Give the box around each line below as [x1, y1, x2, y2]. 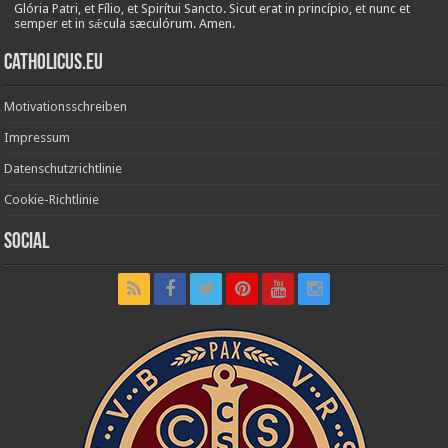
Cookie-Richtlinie [4, 191, 100, 207]
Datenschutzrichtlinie [4, 160, 123, 176]
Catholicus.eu [4, 51, 104, 75]
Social [4, 230, 50, 254]
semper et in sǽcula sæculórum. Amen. [14, 15, 236, 31]
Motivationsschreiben [4, 98, 128, 114]
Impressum [4, 129, 71, 145]
